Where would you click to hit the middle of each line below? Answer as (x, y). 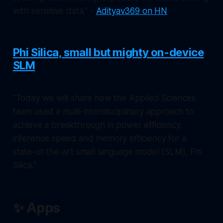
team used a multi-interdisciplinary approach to (103, 111)
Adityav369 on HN (131, 11)
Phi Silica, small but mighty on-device (108, 52)
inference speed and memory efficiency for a (100, 138)
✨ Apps (36, 208)
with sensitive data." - (54, 11)
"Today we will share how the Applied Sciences (104, 98)
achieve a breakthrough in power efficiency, (98, 125)
